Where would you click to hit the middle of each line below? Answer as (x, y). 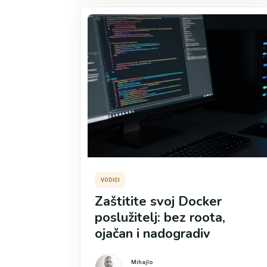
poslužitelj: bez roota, (160, 218)
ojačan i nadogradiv (153, 234)
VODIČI (110, 180)
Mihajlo (142, 262)
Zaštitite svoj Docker (158, 201)
